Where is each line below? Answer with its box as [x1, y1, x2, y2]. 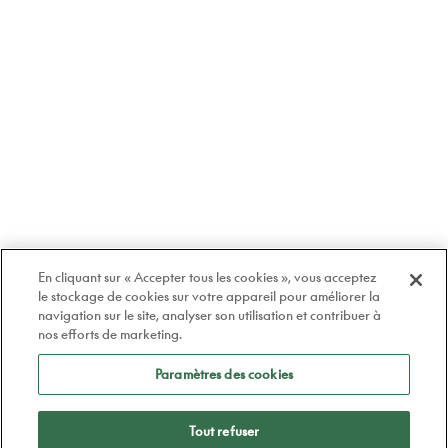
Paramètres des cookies [155, 366, 293, 382]
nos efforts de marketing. [38, 326, 183, 342]
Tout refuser [188, 423, 260, 439]
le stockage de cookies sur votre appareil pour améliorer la [38, 288, 381, 304]
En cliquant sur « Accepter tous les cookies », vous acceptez [38, 269, 378, 285]
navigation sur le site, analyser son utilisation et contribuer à [38, 307, 382, 323]
